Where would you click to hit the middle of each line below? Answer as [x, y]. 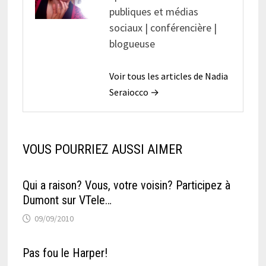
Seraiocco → [134, 92]
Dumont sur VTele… [67, 200]
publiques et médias [153, 12]
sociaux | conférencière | [163, 28]
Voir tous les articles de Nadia [168, 76]
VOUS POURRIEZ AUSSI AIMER [102, 150]
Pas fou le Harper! [65, 253]
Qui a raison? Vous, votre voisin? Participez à [126, 186]
